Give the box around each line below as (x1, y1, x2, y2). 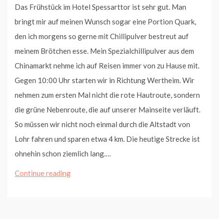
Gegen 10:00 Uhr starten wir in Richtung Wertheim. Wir (15, 75, 195, 85)
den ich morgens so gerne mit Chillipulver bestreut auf (15, 31, 189, 41)
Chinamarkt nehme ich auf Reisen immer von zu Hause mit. (15, 61, 199, 70)
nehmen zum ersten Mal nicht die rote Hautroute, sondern (15, 90, 200, 99)
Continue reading (15, 168, 71, 177)
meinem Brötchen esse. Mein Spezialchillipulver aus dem (15, 46, 194, 55)
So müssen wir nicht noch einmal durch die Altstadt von (15, 119, 190, 129)
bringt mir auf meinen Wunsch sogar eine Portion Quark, (15, 17, 196, 26)
